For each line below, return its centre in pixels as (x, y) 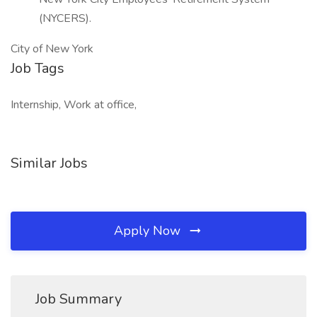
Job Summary (79, 299)
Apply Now (149, 231)
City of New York (52, 49)
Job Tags (38, 68)
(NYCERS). (65, 18)
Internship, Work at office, (74, 105)
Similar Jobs (49, 163)
